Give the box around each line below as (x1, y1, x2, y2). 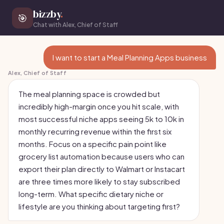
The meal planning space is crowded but (18, 89, 160, 98)
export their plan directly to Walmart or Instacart (18, 164, 185, 173)
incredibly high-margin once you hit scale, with (18, 101, 179, 111)
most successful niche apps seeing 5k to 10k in (18, 114, 184, 123)
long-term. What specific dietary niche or (18, 189, 163, 198)
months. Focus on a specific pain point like (18, 139, 166, 148)
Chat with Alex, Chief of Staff (33, 21, 118, 28)
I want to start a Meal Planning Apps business (52, 52, 207, 62)
